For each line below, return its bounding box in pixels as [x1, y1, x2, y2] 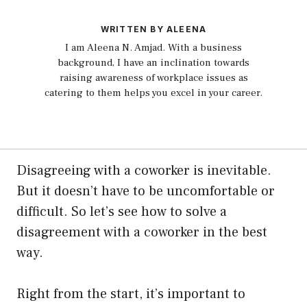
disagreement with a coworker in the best [16, 223, 267, 241]
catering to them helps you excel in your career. [45, 86, 262, 99]
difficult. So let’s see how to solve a [16, 202, 227, 221]
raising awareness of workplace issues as [59, 71, 248, 84]
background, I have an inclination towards [58, 56, 249, 69]
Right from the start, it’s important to [16, 284, 245, 303]
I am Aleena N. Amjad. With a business [65, 40, 242, 54]
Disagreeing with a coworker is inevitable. [16, 161, 271, 180]
